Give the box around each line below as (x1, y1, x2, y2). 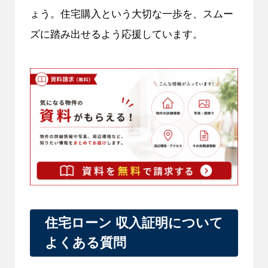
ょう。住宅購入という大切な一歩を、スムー (29, 7, 233, 20)
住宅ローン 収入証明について (44, 215, 223, 231)
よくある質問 (44, 235, 126, 251)
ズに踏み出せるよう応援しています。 (29, 28, 203, 40)
